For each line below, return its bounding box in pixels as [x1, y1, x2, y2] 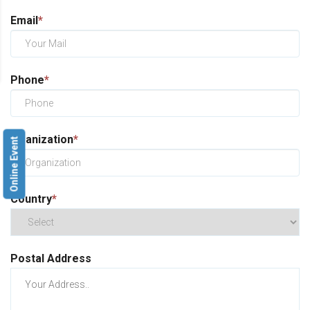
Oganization [10, 133, 73, 146]
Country [10, 192, 52, 206]
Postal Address [10, 252, 91, 265]
